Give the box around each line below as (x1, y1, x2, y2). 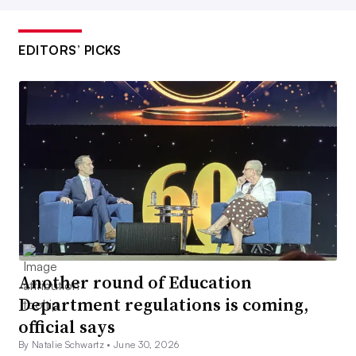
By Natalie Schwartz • (18, 338, 114, 350)
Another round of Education (18, 269, 252, 294)
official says (18, 314, 115, 339)
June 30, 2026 (114, 338, 180, 350)
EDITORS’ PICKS (18, 42, 121, 59)
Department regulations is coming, (18, 292, 308, 316)
